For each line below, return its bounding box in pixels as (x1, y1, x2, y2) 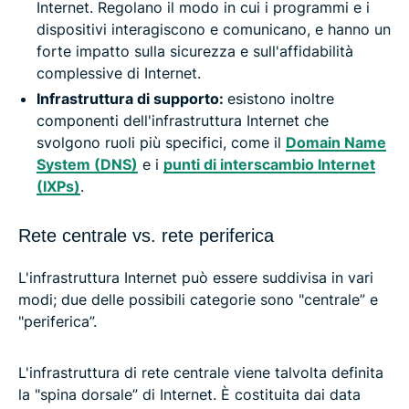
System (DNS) (37, 155, 138, 174)
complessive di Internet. (37, 64, 201, 83)
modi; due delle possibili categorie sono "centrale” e (18, 290, 378, 309)
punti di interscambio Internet (163, 155, 375, 174)
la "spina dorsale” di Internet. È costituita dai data (18, 385, 361, 404)
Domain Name (286, 133, 386, 152)
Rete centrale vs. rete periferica (18, 225, 274, 246)
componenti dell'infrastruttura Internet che (37, 111, 329, 131)
